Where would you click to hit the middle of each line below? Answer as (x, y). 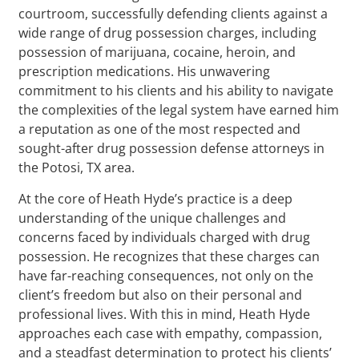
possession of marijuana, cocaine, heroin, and (157, 52)
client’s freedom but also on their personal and (161, 294)
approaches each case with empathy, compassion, (171, 333)
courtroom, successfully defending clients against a (173, 13)
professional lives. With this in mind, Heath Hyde (165, 314)
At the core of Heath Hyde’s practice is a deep (156, 198)
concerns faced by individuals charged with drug (165, 237)
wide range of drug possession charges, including (168, 32)
